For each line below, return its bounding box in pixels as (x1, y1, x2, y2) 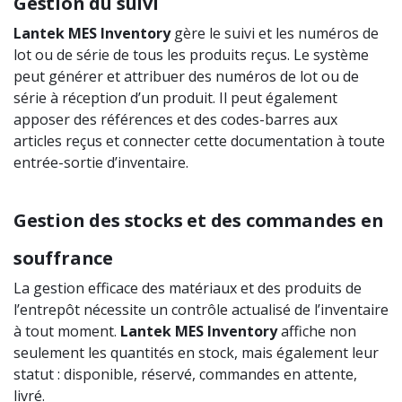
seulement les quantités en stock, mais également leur (13, 343, 379, 363)
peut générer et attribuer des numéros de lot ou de (13, 66, 359, 87)
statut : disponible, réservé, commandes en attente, (13, 364, 357, 385)
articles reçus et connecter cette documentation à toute (13, 131, 385, 152)
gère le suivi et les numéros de (170, 23, 379, 44)
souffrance (13, 246, 114, 271)
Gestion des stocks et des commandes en (13, 208, 384, 233)
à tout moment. (13, 321, 120, 342)
